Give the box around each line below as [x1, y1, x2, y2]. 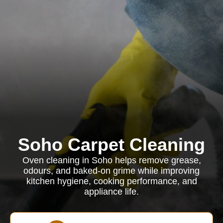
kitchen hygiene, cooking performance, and [26, 176, 197, 186]
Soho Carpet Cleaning [18, 134, 205, 155]
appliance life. [84, 187, 139, 197]
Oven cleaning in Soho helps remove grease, [22, 155, 201, 165]
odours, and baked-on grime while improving [23, 166, 200, 176]
